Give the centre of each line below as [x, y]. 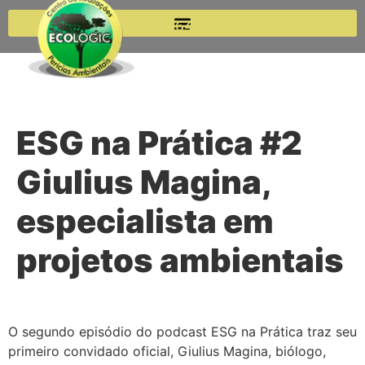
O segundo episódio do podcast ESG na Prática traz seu [182, 332]
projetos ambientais [180, 260]
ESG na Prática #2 [159, 143]
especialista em [145, 221]
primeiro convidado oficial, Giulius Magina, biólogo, [167, 351]
